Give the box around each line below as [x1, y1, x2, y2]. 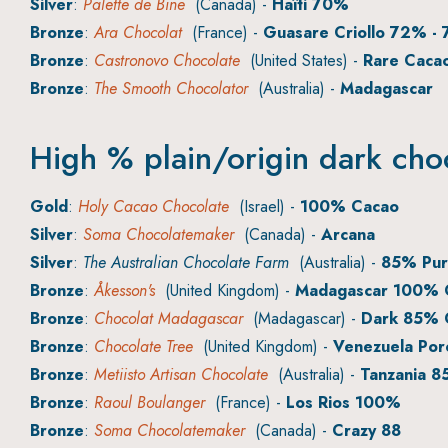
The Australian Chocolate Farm [83, 251, 289, 275]
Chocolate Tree [94, 335, 193, 359]
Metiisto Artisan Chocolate [94, 363, 268, 387]
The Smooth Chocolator [94, 77, 248, 101]
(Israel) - [229, 195, 300, 219]
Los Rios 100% [286, 391, 401, 415]
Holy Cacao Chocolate [78, 195, 229, 219]
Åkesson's [94, 279, 155, 303]
